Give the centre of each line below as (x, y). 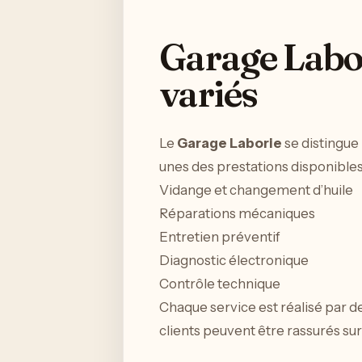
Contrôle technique (220, 283)
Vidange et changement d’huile (256, 189)
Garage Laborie (229, 143)
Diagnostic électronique (234, 260)
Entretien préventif (220, 236)
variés (208, 93)
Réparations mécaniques (237, 213)
